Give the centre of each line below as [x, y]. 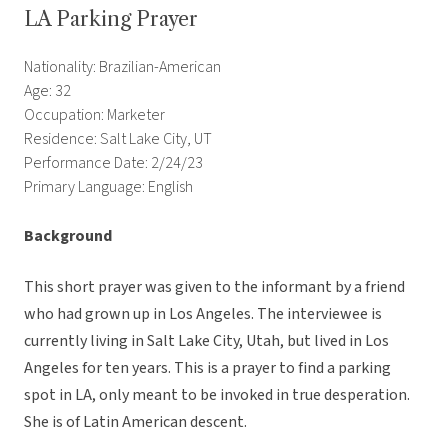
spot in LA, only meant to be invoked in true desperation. [217, 395]
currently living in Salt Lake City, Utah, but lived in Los [206, 341]
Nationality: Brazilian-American [122, 67]
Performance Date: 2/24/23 [113, 163]
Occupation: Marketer [94, 115]
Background [68, 236]
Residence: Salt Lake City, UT [118, 139]
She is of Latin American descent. [135, 422]
